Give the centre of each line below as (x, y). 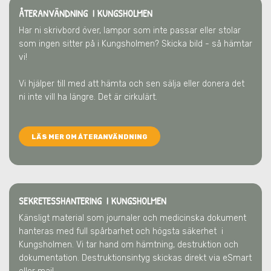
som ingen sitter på (58, 44)
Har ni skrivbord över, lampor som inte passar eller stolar (130, 31)
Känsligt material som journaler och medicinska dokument (132, 218)
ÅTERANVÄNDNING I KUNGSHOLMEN (86, 13)
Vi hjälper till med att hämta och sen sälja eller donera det (132, 84)
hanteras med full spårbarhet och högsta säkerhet (119, 231)
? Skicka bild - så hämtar (204, 44)
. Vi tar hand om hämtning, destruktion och (155, 245)
